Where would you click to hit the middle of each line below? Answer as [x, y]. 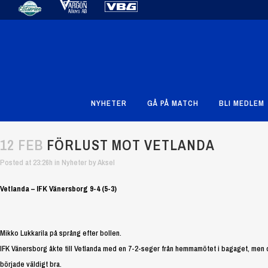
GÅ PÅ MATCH [173, 103]
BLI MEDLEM [241, 103]
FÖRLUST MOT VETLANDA [129, 145]
